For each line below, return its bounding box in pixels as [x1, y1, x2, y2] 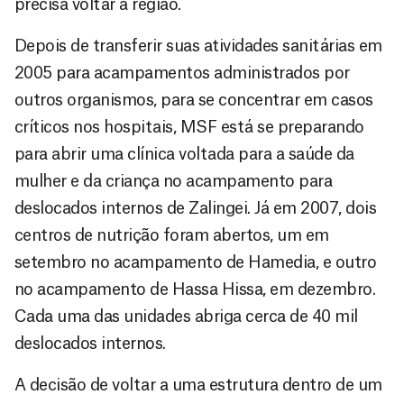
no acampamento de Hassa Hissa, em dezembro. [14, 280, 376, 298]
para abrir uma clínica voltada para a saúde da [14, 145, 354, 162]
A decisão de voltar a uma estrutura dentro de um [14, 376, 382, 393]
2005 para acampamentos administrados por [14, 64, 350, 81]
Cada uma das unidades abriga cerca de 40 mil [14, 308, 358, 325]
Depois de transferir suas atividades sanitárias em [14, 37, 382, 54]
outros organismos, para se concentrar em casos [14, 91, 373, 108]
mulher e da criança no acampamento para [14, 172, 333, 189]
